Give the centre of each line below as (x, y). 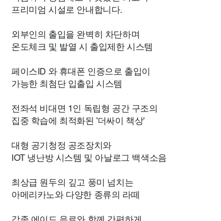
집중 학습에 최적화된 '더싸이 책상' (78, 120)
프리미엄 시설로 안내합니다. (67, 9)
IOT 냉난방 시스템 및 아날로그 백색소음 (89, 157)
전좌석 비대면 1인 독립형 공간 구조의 (85, 108)
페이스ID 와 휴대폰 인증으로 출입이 (81, 71)
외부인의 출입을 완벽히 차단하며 (76, 34)
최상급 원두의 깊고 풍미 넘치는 (73, 182)
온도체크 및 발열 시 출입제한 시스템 (82, 46)
